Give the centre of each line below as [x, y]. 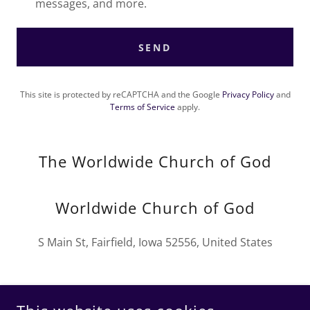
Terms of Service [143, 107]
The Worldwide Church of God [155, 161]
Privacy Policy [248, 94]
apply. [188, 107]
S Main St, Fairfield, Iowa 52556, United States [155, 242]
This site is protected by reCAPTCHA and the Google [121, 94]
